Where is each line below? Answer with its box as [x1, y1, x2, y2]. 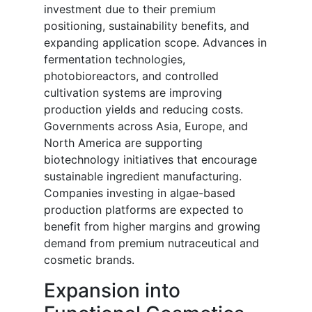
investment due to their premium [44, 2, 216, 17]
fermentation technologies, [44, 52, 185, 67]
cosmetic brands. [44, 253, 134, 267]
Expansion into [44, 279, 180, 303]
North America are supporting [44, 136, 203, 150]
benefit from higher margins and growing [44, 219, 260, 234]
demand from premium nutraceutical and [44, 236, 259, 251]
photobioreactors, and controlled [44, 69, 219, 84]
